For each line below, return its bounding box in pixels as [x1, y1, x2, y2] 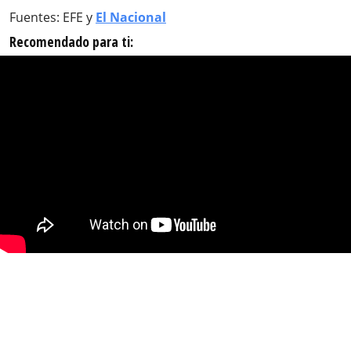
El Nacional [96, 9, 166, 27]
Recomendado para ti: [9, 32, 133, 52]
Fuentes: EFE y [9, 9, 96, 27]
